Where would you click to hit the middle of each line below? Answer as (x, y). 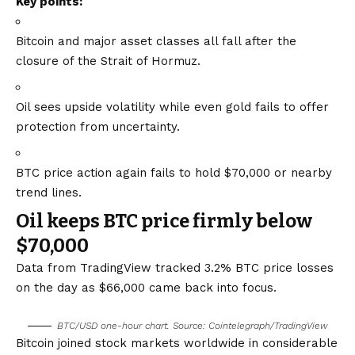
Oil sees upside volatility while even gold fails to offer (172, 107)
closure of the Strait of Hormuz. (108, 61)
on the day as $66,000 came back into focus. (146, 287)
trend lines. (49, 192)
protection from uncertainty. (98, 126)
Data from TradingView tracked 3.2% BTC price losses (175, 267)
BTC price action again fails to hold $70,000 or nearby (174, 172)
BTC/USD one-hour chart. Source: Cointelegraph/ (166, 325)
